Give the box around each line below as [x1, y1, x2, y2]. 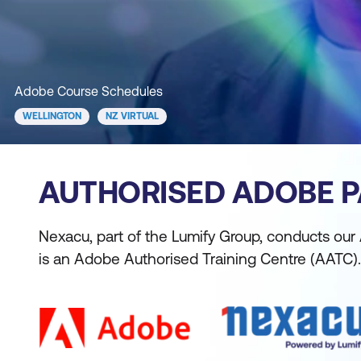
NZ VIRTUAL [106, 110, 159, 122]
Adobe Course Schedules [15, 84, 163, 98]
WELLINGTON [23, 110, 81, 122]
